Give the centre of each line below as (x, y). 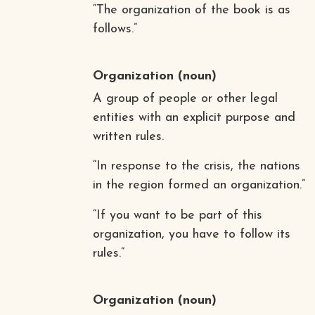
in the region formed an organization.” (199, 185)
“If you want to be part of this (177, 215)
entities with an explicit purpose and (194, 117)
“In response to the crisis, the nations (196, 166)
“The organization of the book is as (191, 10)
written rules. (128, 136)
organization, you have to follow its (191, 234)
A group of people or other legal (185, 98)
